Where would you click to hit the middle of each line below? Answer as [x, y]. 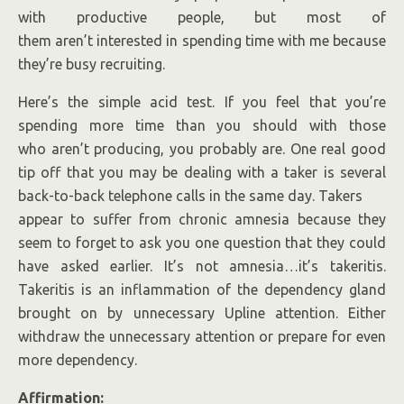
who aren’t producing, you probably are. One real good [202, 149]
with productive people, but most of [202, 17]
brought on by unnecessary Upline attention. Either [202, 313]
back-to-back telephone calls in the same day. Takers [190, 196]
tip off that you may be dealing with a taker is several [202, 172]
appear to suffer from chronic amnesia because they [202, 219]
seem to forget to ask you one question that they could [202, 243]
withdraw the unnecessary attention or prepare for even [202, 336]
